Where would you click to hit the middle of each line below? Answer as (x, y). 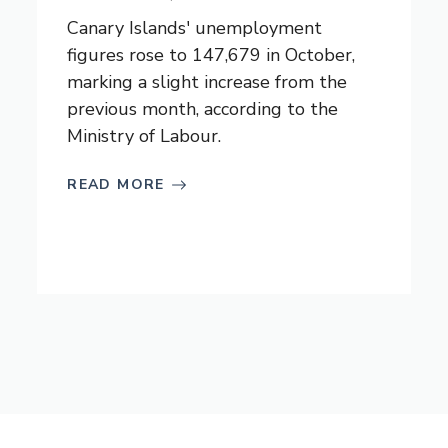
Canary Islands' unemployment (195, 28)
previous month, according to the (203, 109)
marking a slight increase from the (207, 82)
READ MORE (116, 184)
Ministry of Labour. (144, 136)
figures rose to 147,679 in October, (211, 55)
